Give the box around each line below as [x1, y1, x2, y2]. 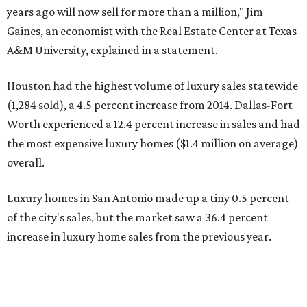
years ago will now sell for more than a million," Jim [7, 5, 263, 19]
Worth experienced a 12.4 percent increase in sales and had [7, 117, 300, 131]
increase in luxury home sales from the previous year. [7, 230, 271, 243]
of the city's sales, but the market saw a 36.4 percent [7, 210, 268, 224]
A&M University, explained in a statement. [7, 43, 218, 57]
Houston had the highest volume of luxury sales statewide [7, 79, 298, 93]
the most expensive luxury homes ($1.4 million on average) [7, 136, 298, 150]
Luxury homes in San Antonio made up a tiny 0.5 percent [7, 191, 289, 205]
